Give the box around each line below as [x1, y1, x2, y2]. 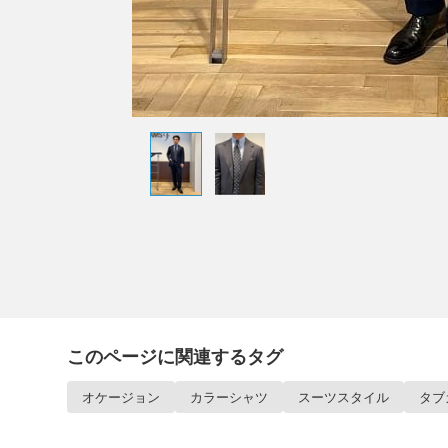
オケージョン [82, 389, 160, 405]
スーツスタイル [298, 389, 389, 405]
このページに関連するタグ [67, 346, 283, 367]
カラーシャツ [190, 389, 268, 405]
